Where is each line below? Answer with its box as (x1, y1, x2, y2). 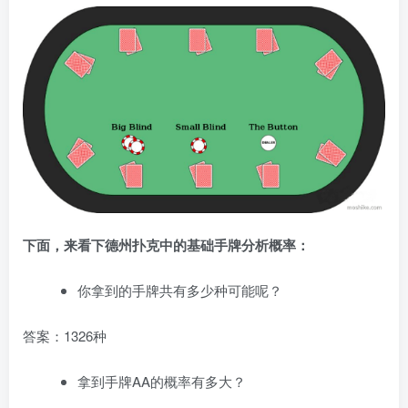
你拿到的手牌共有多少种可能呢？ (77, 280, 282, 301)
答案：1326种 (23, 326, 107, 346)
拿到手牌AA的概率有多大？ (77, 372, 246, 392)
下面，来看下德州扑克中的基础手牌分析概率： (23, 235, 310, 256)
